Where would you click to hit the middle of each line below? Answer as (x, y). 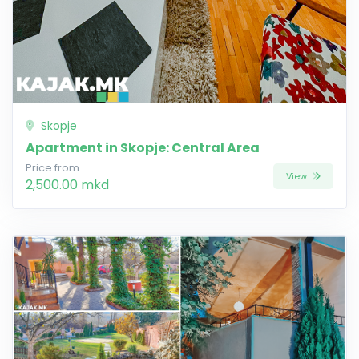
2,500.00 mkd (67, 184)
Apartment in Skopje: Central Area (143, 147)
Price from (52, 167)
